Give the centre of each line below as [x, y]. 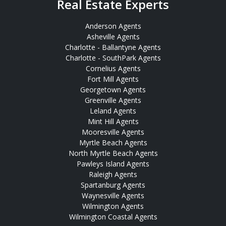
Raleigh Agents [113, 175]
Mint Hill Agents [113, 122]
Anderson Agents [113, 26]
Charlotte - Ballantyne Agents [113, 47]
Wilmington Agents [113, 206]
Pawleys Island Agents [113, 164]
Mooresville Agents [113, 132]
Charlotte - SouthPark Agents [113, 58]
